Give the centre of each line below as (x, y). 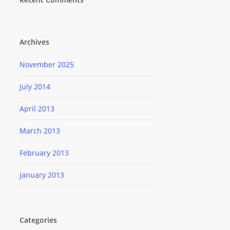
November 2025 (46, 65)
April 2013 (37, 109)
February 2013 (44, 153)
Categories (38, 220)
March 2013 (40, 131)
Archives (34, 42)
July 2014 (35, 87)
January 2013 (42, 175)
